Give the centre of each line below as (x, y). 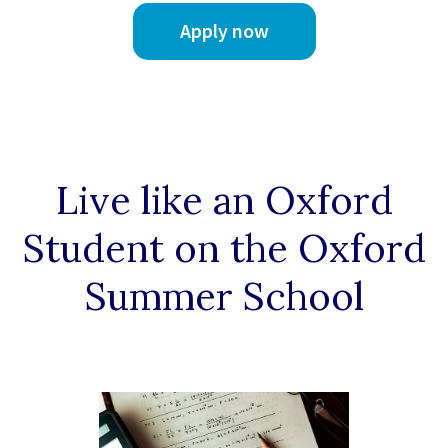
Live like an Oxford (224, 200)
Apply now (224, 31)
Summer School (224, 296)
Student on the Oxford (224, 248)
